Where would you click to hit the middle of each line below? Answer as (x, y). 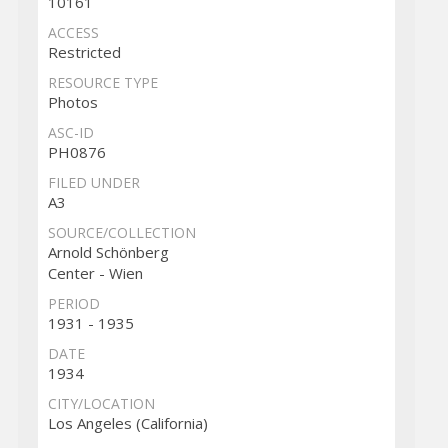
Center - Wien (95, 273)
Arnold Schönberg (108, 252)
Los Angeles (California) (127, 423)
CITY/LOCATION (101, 404)
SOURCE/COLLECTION (121, 233)
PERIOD (73, 304)
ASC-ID (70, 133)
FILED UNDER (93, 183)
